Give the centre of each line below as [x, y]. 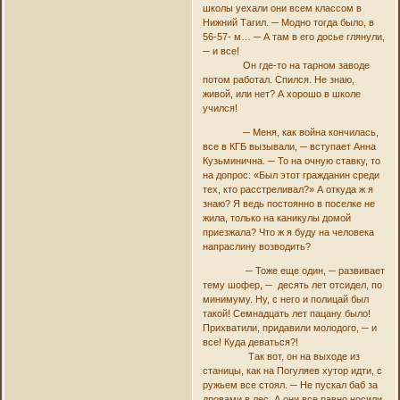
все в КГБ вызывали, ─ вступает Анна [289, 146]
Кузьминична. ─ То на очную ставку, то [291, 160]
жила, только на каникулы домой [276, 217]
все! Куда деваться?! [250, 342]
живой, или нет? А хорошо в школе [281, 93]
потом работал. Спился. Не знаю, [278, 79]
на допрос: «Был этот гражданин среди [291, 175]
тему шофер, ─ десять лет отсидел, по [292, 284]
